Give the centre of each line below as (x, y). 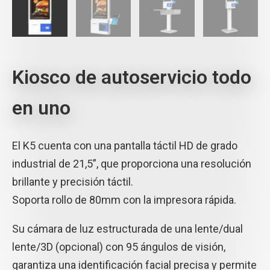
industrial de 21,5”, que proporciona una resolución (132, 163)
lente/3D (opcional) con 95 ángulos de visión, (119, 246)
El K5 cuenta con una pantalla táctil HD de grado (125, 145)
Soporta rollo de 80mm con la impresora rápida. (124, 199)
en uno (41, 108)
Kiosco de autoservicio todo (132, 77)
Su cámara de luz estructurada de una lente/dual (127, 228)
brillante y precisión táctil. (73, 181)
